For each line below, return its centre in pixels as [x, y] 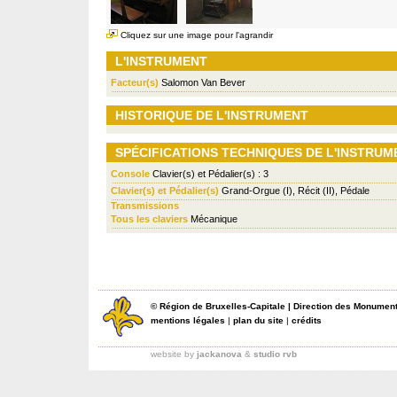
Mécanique [213, 219]
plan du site [258, 320]
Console [130, 174]
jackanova [219, 354]
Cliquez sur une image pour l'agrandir [195, 35]
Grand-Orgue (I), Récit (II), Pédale [294, 191]
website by [174, 354]
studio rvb [275, 354]
